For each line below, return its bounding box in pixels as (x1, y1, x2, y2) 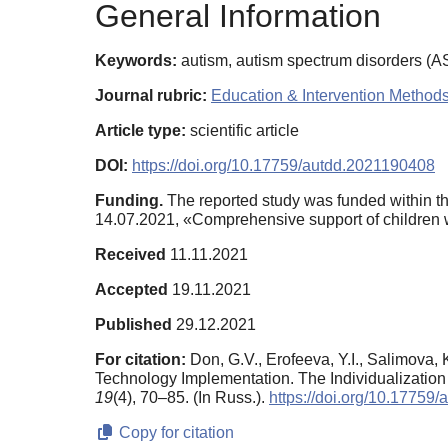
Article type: (95, 122, 186, 140)
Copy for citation (115, 424, 234, 442)
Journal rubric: (95, 87, 207, 105)
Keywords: (95, 52, 177, 70)
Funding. (95, 192, 163, 210)
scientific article (186, 122, 299, 140)
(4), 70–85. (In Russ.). (113, 389, 269, 407)
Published (95, 316, 172, 334)
